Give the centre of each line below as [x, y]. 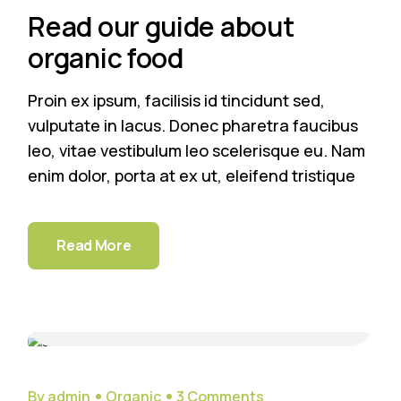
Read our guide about [161, 27]
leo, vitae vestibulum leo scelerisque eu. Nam [197, 151]
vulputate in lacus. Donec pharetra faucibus [193, 126]
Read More [94, 246]
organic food [106, 58]
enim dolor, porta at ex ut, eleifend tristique [192, 176]
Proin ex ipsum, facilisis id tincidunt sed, [177, 101]
